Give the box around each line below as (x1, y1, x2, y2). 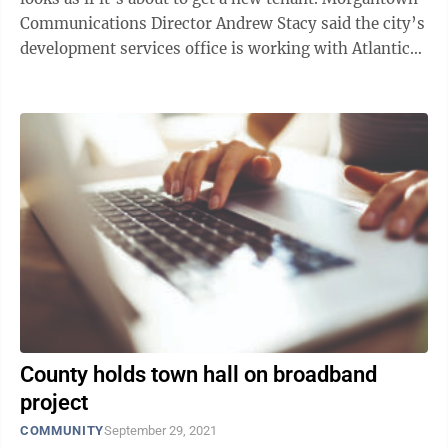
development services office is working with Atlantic (20, 39, 410, 58)
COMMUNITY (20, 423, 104, 438)
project (20, 390, 88, 415)
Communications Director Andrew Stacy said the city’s (20, 14, 425, 33)
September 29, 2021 (103, 423, 217, 438)
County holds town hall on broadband (20, 362, 377, 387)
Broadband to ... (20, 64, 134, 83)
